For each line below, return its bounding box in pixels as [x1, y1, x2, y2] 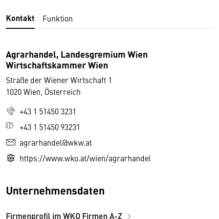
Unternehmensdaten [6, 182, 105, 197]
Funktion [43, 13, 73, 23]
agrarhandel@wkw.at [20, 137, 92, 148]
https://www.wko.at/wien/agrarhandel [20, 153, 151, 163]
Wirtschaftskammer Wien [6, 58, 108, 71]
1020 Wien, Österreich [6, 86, 81, 97]
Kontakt [6, 12, 35, 23]
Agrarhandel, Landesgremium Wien [6, 47, 148, 60]
